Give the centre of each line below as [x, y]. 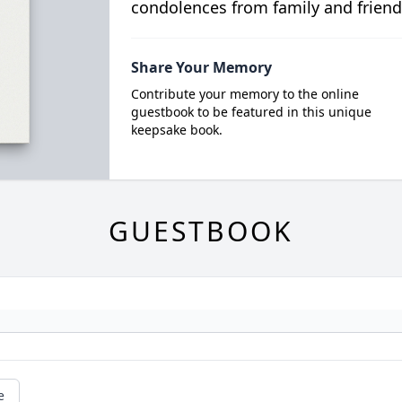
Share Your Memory [201, 67]
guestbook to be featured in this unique [251, 112]
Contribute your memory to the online [245, 94]
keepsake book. [176, 130]
